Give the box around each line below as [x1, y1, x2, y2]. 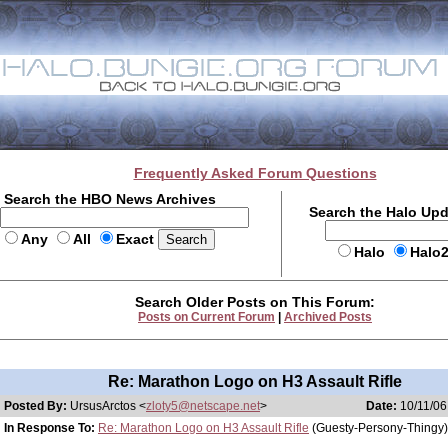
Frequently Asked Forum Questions [133, 165, 377, 181]
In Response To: [4, 421, 95, 435]
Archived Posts [284, 310, 372, 324]
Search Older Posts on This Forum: [135, 294, 375, 310]
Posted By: [4, 399, 70, 413]
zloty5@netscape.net [146, 399, 260, 413]
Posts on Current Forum [138, 310, 275, 324]
